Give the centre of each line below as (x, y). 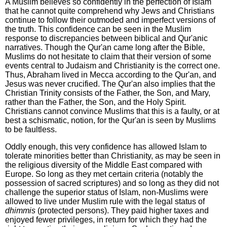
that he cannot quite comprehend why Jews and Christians (110, 11)
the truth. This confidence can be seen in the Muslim (98, 29)
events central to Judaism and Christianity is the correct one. (112, 66)
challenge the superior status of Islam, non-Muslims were (107, 193)
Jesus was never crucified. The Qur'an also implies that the (110, 84)
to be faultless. (31, 130)
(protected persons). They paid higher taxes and (122, 211)
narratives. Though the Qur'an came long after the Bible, (105, 48)
